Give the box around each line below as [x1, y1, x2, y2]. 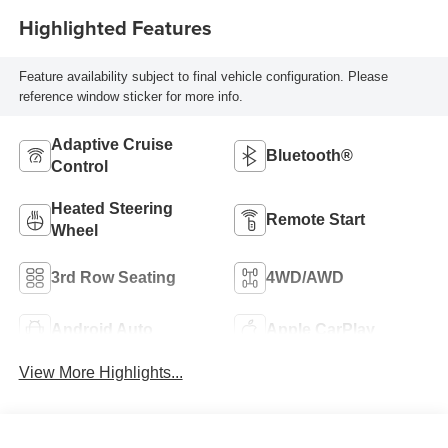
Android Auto [50, 321, 153, 339]
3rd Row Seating [50, 269, 176, 287]
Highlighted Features [18, 12, 212, 42]
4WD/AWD [266, 269, 344, 287]
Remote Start [266, 211, 365, 229]
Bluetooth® [266, 147, 353, 165]
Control [50, 158, 108, 176]
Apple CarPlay [266, 321, 375, 339]
